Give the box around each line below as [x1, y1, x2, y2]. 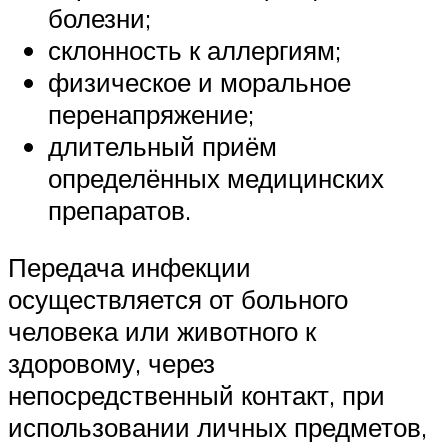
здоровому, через [8, 347, 215, 380]
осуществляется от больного [8, 283, 348, 316]
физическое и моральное [48, 65, 351, 98]
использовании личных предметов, [8, 411, 427, 444]
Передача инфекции [8, 251, 251, 284]
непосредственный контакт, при [8, 379, 385, 412]
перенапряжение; [48, 97, 254, 130]
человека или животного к [8, 315, 316, 348]
